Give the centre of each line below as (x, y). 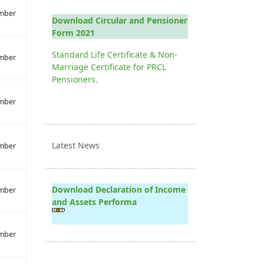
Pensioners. (75, 79)
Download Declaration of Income (119, 189)
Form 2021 (73, 33)
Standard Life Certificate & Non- (115, 55)
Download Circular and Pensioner (120, 20)
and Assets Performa (94, 202)
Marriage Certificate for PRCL (109, 67)
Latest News (76, 145)
